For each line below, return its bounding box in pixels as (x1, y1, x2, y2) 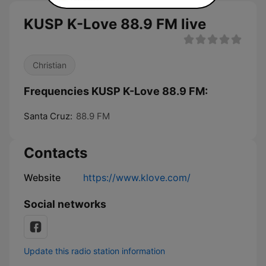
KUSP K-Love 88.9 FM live (24, 15, 206, 33)
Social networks (24, 198, 106, 210)
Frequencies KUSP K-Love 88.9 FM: (24, 85, 208, 97)
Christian (33, 60, 66, 70)
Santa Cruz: (24, 110, 72, 122)
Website (24, 172, 61, 183)
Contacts (24, 144, 87, 161)
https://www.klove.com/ (83, 172, 191, 183)
